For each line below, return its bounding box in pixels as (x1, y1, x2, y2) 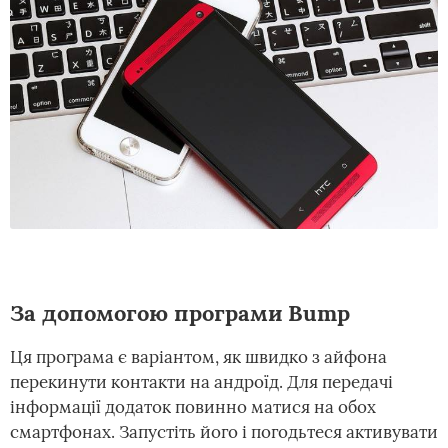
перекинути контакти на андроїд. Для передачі (10, 371, 393, 394)
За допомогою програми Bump (10, 299, 350, 328)
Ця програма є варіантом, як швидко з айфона (10, 346, 387, 369)
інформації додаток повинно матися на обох (10, 396, 376, 419)
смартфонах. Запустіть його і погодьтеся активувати (10, 421, 438, 444)
